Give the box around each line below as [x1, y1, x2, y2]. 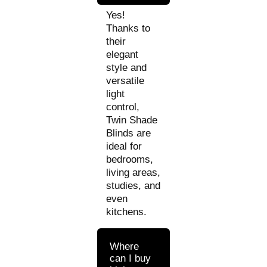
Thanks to [106, 22, 151, 34]
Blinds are [106, 127, 151, 139]
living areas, [106, 166, 161, 178]
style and [106, 61, 147, 73]
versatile [106, 74, 145, 86]
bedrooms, [106, 153, 154, 165]
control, [106, 101, 140, 113]
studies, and [106, 179, 161, 191]
